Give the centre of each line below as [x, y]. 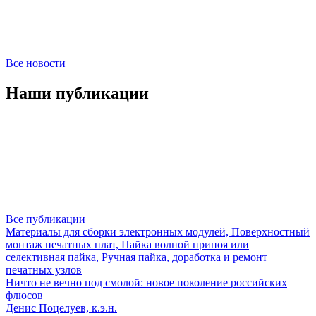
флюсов [24, 295]
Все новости [36, 63]
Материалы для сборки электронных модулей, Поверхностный [158, 231]
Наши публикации [77, 93]
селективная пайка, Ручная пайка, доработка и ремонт [136, 257]
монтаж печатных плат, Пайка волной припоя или [127, 244]
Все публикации [45, 219]
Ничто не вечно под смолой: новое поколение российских [146, 282]
